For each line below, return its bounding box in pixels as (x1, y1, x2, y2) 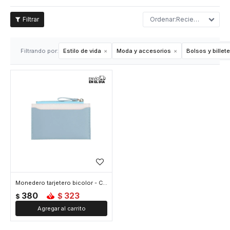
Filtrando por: (21, 47, 59, 54)
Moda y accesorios (117, 47, 171, 54)
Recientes (176, 15, 194, 23)
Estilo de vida (63, 47, 101, 54)
